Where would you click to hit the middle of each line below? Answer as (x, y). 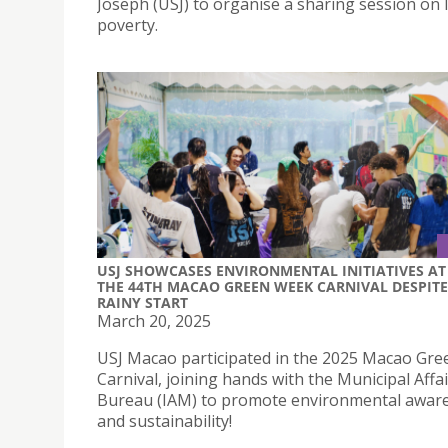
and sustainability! (164, 420)
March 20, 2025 (154, 320)
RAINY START (142, 302)
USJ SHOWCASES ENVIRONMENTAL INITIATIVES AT (271, 270)
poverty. (127, 25)
